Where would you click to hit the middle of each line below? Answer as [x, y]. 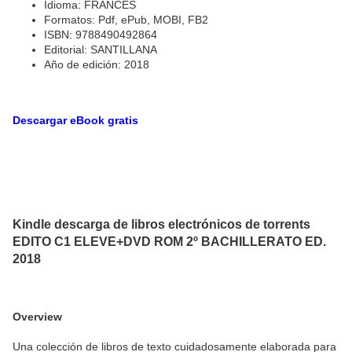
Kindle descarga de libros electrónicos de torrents [161, 224]
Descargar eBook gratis [75, 120]
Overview [37, 317]
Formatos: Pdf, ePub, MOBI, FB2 [126, 19]
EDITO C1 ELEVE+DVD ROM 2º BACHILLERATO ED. [169, 242]
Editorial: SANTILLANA [101, 49]
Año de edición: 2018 [97, 64]
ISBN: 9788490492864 [101, 34]
